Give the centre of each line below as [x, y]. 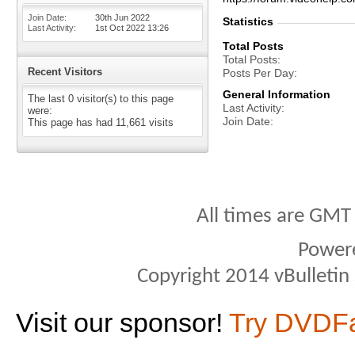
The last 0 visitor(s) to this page [101, 99]
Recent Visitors [65, 72]
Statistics [248, 21]
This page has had [72, 122]
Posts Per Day [258, 73]
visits [160, 122]
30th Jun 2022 [122, 17]
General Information [277, 94]
